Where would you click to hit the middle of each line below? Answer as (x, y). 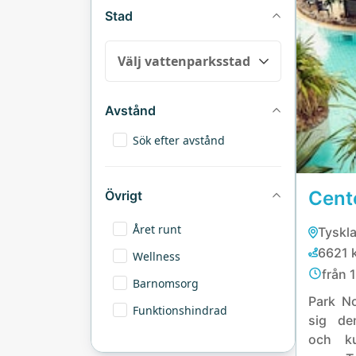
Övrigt (124, 195)
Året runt (157, 229)
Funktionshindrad (180, 310)
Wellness (157, 256)
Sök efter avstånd (179, 140)
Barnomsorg (166, 283)
